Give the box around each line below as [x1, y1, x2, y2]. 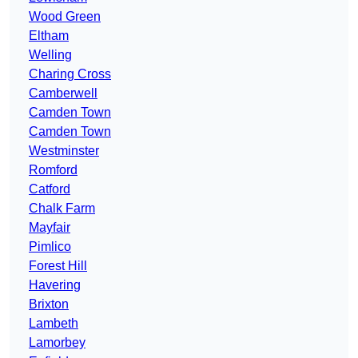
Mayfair [29, 221, 70, 235]
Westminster [29, 144, 99, 158]
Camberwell [29, 86, 97, 101]
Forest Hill [29, 259, 87, 273]
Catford [29, 182, 70, 197]
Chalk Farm [29, 201, 95, 216]
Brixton [29, 297, 69, 312]
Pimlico [29, 240, 71, 254]
